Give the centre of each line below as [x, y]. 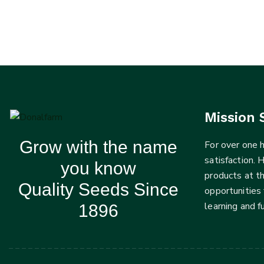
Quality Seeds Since [99, 189]
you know [99, 168]
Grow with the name [99, 147]
